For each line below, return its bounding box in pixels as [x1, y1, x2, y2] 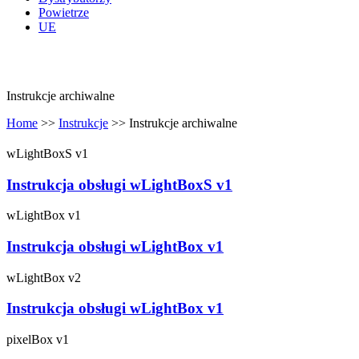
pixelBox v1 [6, 333, 69, 347]
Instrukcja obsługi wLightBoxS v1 [6, 175, 232, 193]
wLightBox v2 [6, 270, 81, 284]
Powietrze [38, 5, 89, 19]
